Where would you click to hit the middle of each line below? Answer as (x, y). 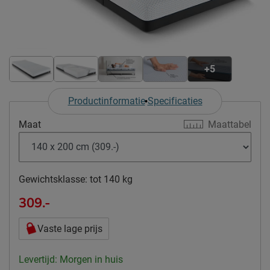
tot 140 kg (111, 179)
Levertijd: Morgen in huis (71, 259)
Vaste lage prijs (70, 228)
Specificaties (175, 101)
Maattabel (230, 124)
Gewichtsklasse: (53, 179)
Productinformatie (106, 101)
